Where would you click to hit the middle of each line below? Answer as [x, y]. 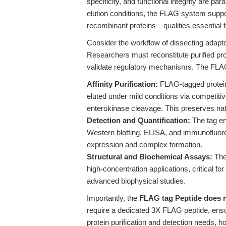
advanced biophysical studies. [136, 181]
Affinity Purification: [122, 84]
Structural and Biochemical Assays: [150, 157]
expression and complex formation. [145, 145]
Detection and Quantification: [138, 120]
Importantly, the [113, 198]
